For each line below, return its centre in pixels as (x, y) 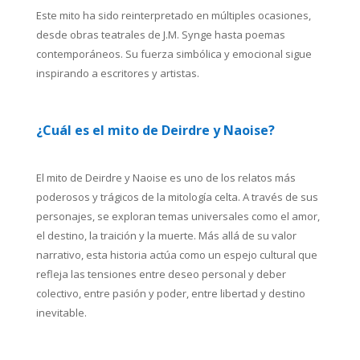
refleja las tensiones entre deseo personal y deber (161, 274)
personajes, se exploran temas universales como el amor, (178, 216)
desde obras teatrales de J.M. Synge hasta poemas (160, 35)
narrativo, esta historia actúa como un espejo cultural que (176, 255)
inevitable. (61, 313)
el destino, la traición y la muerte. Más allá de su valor (166, 235)
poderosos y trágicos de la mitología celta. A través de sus (177, 197)
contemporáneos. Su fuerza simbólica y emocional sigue (174, 54)
